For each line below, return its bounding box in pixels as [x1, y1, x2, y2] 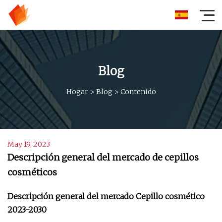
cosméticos [7, 166, 57, 178]
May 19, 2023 [7, 140, 50, 149]
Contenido [120, 87, 156, 96]
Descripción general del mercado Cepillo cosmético [7, 191, 205, 201]
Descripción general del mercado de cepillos [7, 152, 199, 163]
